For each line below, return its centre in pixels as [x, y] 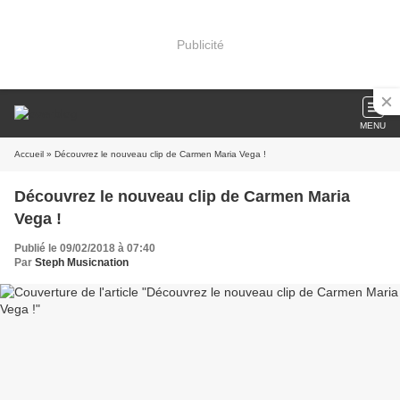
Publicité [200, 44]
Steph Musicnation [82, 262]
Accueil [29, 154]
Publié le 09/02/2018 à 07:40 [85, 248]
